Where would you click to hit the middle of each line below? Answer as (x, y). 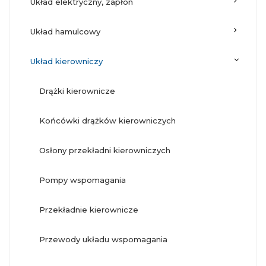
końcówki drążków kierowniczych (110, 121)
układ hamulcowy (68, 32)
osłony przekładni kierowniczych (108, 151)
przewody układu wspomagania (106, 240)
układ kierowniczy (69, 61)
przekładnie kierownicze (92, 210)
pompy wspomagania (85, 180)
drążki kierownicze (80, 91)
